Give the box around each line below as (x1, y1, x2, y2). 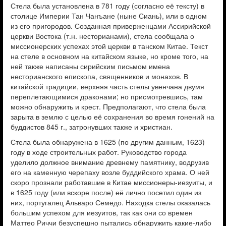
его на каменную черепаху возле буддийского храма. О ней (11, 167, 209, 177)
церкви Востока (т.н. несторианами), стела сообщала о (11, 31, 194, 41)
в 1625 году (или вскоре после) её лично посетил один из (11, 187, 201, 197)
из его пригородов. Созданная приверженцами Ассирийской (11, 21, 211, 31)
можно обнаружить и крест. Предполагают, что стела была (11, 101, 206, 111)
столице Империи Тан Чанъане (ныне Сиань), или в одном (11, 11, 207, 21)
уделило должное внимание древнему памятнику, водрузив (11, 157, 209, 167)
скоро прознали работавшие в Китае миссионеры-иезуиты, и (11, 177, 212, 187)
